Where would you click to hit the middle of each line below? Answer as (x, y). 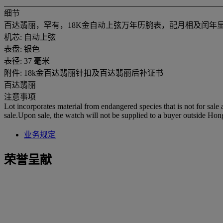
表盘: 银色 (22, 49)
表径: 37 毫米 (27, 61)
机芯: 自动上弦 (30, 37)
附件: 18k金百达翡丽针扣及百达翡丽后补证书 (84, 73)
